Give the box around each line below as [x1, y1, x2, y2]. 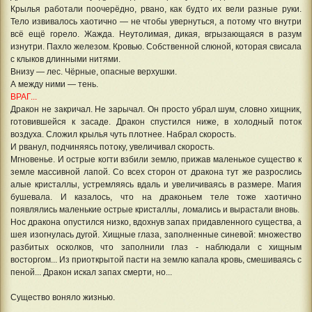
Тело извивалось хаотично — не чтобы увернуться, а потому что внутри [10, 17, 302, 26]
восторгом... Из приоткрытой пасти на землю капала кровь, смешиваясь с [10, 255, 302, 265]
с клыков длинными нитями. [10, 54, 120, 64]
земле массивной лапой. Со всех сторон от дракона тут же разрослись [10, 167, 302, 177]
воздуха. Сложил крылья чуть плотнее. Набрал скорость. [10, 130, 236, 139]
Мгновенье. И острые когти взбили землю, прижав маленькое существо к [10, 155, 302, 164]
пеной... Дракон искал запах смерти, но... [10, 267, 172, 277]
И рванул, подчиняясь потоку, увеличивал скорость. [10, 142, 214, 152]
